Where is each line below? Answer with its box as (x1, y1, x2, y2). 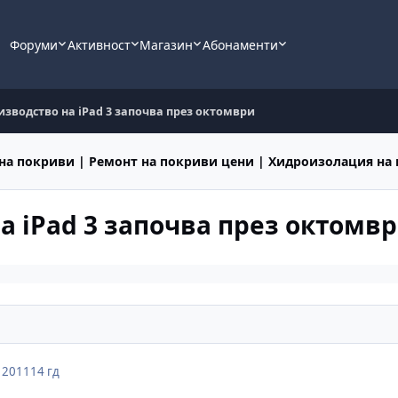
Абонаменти (202, 36, 278, 53)
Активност (67, 36, 131, 53)
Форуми (10, 36, 59, 53)
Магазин (139, 36, 194, 53)
